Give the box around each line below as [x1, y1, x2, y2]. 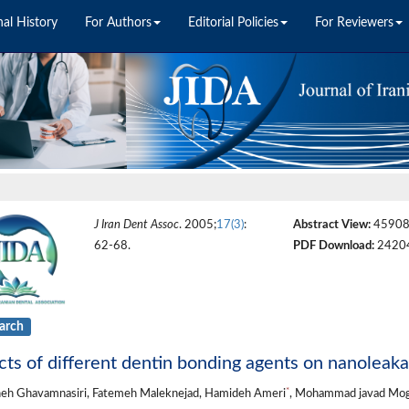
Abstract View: [292, 219, 371, 231]
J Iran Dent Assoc [93, 219, 179, 231]
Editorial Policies [188, 16, 278, 29]
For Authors [85, 16, 152, 29]
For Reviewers [315, 16, 393, 29]
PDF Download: [292, 240, 374, 252]
